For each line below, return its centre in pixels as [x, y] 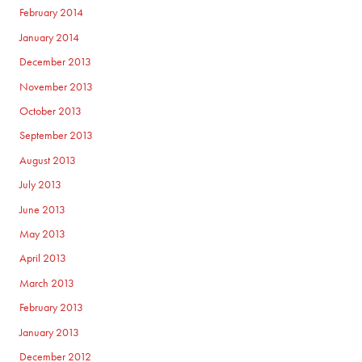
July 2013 [41, 185]
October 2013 [51, 112]
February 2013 [52, 308]
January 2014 [50, 37]
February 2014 [52, 13]
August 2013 [48, 160]
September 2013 [57, 136]
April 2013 [43, 259]
